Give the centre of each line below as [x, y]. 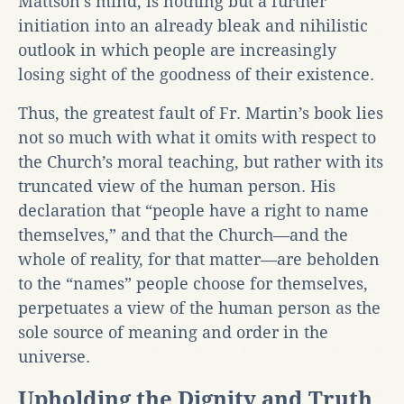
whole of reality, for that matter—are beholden [199, 259]
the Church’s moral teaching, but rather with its [201, 161]
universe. [54, 356]
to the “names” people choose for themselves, [193, 283]
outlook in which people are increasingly [177, 50]
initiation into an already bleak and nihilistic [193, 25]
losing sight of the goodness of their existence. [196, 74]
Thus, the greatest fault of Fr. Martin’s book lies [201, 113]
